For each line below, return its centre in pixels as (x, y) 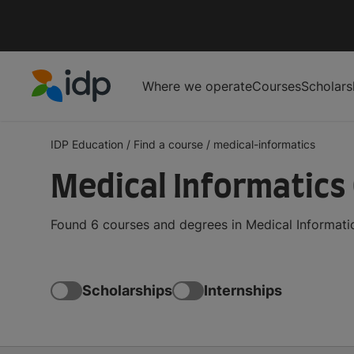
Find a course (168, 144)
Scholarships (127, 291)
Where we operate (197, 86)
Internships (243, 291)
